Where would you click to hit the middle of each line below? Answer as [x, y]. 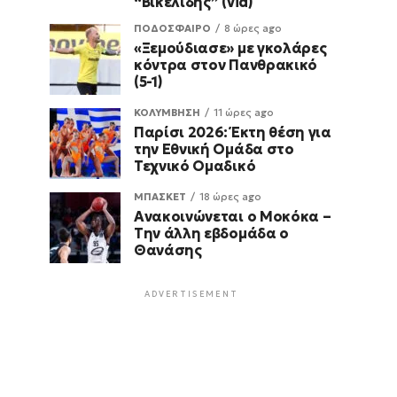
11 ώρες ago [244, 113]
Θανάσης [168, 250]
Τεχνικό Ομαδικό [195, 166]
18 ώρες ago [230, 197]
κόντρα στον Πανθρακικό [226, 65]
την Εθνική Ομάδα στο [214, 149]
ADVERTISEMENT [191, 294]
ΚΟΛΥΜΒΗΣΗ [167, 113]
